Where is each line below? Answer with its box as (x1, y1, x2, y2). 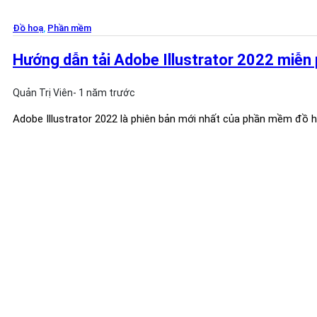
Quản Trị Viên (13, 87, 73, 98)
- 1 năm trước (73, 87, 135, 98)
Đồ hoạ (13, 23, 43, 33)
